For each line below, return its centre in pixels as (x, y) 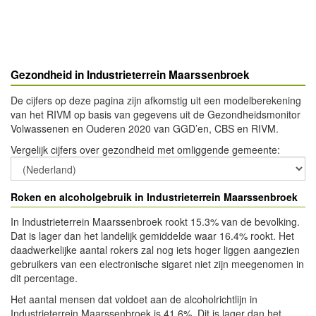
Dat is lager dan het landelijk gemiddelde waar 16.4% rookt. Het (152, 236)
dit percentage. (44, 278)
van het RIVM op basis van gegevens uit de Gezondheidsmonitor (156, 114)
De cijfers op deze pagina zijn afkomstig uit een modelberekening (156, 100)
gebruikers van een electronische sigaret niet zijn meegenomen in (157, 264)
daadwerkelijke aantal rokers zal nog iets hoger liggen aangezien (155, 250)
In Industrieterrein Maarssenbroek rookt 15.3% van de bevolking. (155, 221)
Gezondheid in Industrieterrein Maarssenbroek (130, 75)
